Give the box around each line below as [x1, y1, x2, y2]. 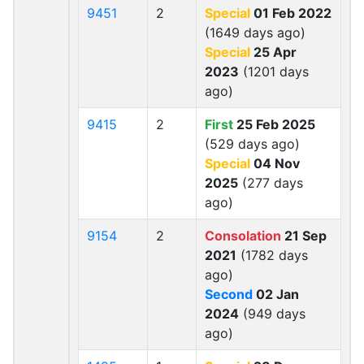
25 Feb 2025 [233, 116, 315, 132]
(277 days [238, 175, 303, 191]
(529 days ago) [205, 136, 300, 152]
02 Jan [253, 286, 299, 302]
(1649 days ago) [205, 24, 305, 41]
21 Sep [281, 227, 327, 244]
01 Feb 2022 [250, 5, 331, 21]
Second [205, 286, 253, 302]
